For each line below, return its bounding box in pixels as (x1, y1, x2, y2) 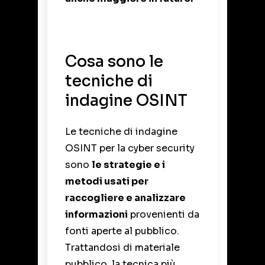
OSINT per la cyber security (65, 142, 195, 155)
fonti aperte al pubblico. (65, 225, 179, 238)
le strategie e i (92, 159, 165, 172)
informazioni (65, 208, 128, 221)
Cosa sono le (65, 52, 163, 72)
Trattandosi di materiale (65, 241, 180, 254)
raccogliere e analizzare (65, 192, 186, 205)
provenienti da (128, 208, 199, 221)
